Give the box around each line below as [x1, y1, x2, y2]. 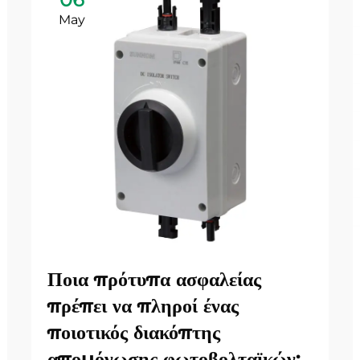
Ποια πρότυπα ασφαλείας [47, 268, 261, 291]
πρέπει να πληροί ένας [47, 294, 239, 317]
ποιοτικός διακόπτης [47, 321, 220, 344]
